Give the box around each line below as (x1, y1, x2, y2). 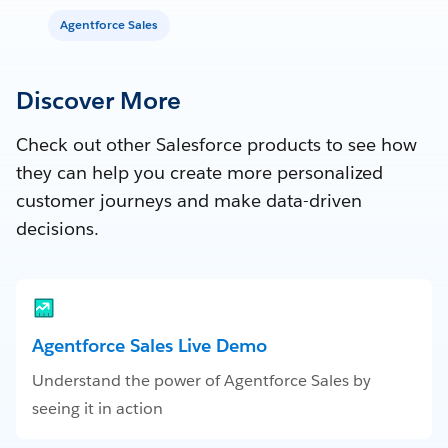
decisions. (16, 216, 99, 240)
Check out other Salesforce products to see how (16, 132, 417, 156)
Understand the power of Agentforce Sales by (32, 369, 371, 391)
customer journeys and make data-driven (16, 188, 362, 212)
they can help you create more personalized (16, 160, 383, 184)
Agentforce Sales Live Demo (32, 333, 267, 357)
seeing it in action (32, 397, 163, 419)
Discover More (16, 84, 181, 116)
